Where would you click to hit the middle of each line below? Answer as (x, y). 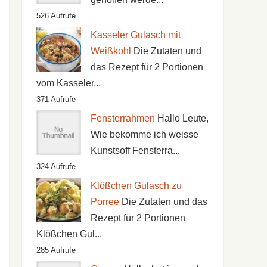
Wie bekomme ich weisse (144, 134)
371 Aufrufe (56, 99)
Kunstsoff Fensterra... (135, 150)
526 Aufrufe (56, 15)
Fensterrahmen (122, 118)
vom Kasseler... (68, 83)
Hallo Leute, (183, 118)
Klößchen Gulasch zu (136, 185)
